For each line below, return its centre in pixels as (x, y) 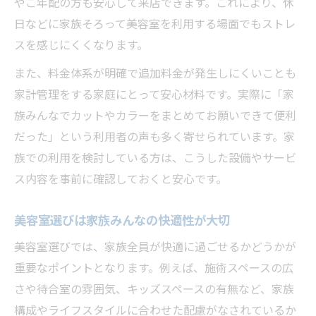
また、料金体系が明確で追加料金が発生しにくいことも (155, 74)
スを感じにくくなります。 (81, 45)
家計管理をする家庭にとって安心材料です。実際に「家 (154, 95)
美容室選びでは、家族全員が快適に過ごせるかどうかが (155, 247)
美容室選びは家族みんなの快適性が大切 (122, 221)
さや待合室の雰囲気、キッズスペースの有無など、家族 (154, 290)
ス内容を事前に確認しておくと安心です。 (121, 180)
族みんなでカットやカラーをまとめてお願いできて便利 (155, 116)
